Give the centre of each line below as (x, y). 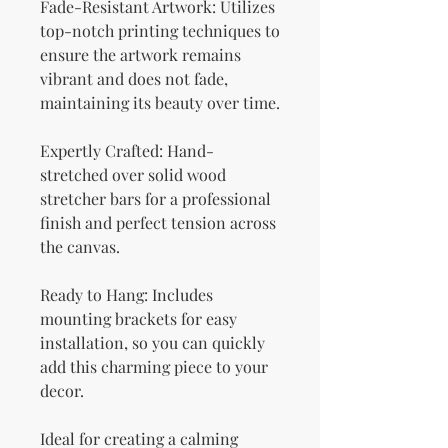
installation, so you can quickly (152, 343)
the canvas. (80, 247)
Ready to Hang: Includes (126, 295)
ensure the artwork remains (140, 55)
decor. (62, 391)
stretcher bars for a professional (155, 199)
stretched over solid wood (133, 175)
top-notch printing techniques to (160, 31)
